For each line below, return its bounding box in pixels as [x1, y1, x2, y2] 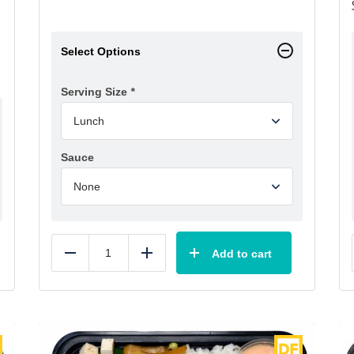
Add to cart [212, 247, 272, 260]
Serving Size [61, 85, 130, 98]
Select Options [61, 44, 141, 58]
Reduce [70, 251, 114, 265]
